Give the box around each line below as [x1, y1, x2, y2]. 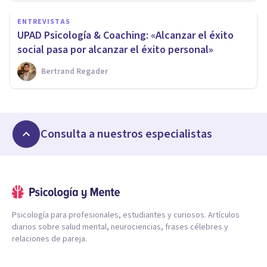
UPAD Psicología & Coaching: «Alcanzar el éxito [17, 27, 234, 43]
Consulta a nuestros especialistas [41, 125, 212, 142]
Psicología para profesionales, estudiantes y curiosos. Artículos [12, 209, 240, 221]
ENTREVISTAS [17, 16, 70, 27]
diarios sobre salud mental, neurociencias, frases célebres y [12, 221, 228, 233]
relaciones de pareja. [12, 232, 87, 245]
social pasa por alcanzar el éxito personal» [17, 42, 213, 57]
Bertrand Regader [41, 65, 108, 77]
